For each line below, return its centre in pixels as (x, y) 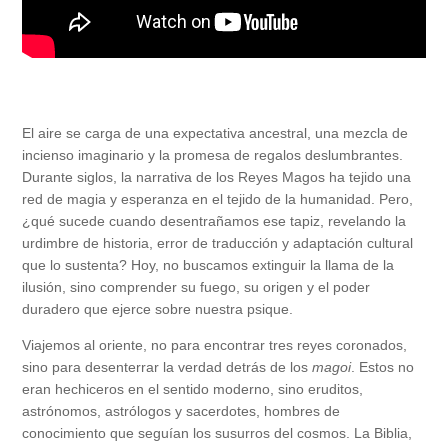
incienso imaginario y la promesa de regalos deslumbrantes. (212, 155)
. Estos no (382, 367)
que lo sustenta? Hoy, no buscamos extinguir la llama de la (208, 265)
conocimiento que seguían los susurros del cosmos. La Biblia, (217, 433)
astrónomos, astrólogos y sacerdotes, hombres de (181, 411)
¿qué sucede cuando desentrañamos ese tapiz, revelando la (214, 221)
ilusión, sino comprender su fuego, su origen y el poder (196, 287)
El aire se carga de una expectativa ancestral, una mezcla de (215, 133)
